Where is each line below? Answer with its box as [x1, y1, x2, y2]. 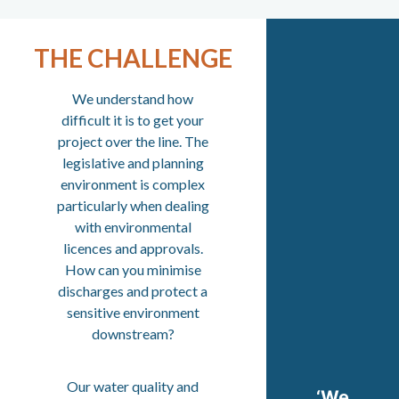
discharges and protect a [58, 282, 208, 300]
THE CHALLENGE [33, 43, 232, 74]
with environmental [74, 218, 191, 236]
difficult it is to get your [61, 111, 205, 129]
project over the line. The [57, 133, 208, 151]
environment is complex [61, 175, 206, 193]
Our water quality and [67, 377, 199, 395]
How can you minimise [64, 261, 201, 279]
